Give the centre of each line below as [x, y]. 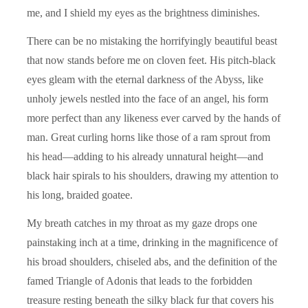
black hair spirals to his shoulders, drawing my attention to [153, 175]
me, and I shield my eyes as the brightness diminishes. [143, 12]
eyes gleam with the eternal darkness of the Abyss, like [145, 79]
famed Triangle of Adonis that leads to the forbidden [140, 280]
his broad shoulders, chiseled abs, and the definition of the [152, 261]
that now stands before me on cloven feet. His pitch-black [151, 60]
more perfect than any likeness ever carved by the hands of [154, 118]
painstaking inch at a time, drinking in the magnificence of [152, 242]
